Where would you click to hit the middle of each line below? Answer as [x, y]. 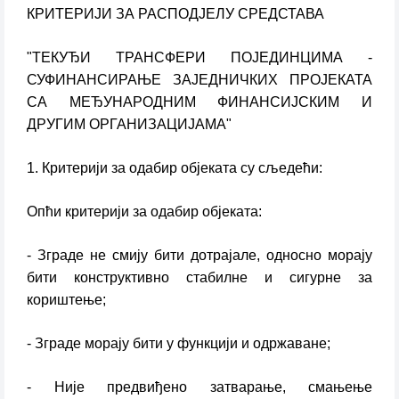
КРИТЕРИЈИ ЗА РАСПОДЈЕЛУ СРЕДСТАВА [175, 14]
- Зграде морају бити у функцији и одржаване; [179, 343]
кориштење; [66, 300]
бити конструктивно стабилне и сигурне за [199, 277]
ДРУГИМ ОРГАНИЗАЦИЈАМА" [129, 124]
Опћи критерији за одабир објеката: [144, 212]
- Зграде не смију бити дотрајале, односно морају [199, 255]
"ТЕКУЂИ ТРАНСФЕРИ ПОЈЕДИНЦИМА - [199, 57]
